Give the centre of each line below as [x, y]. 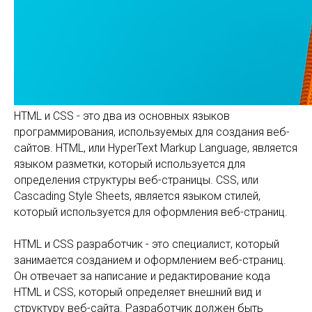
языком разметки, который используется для [130, 164]
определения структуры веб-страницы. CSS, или [136, 180]
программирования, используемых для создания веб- [152, 132]
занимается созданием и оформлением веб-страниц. [150, 260]
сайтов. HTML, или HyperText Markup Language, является [156, 148]
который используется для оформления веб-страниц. [151, 212]
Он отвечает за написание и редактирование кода [142, 276]
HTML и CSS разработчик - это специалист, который [147, 244]
